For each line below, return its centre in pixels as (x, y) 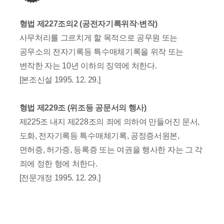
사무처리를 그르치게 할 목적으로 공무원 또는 (98, 37)
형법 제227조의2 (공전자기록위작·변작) (88, 23)
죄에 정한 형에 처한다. (58, 163)
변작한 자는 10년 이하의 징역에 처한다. (88, 65)
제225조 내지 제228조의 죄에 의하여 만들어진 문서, (109, 121)
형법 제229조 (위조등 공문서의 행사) (83, 107)
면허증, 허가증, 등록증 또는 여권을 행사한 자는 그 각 (111, 149)
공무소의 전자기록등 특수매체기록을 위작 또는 (101, 51)
